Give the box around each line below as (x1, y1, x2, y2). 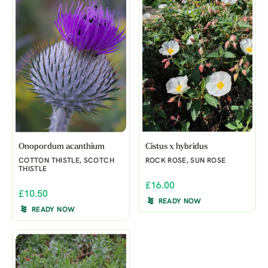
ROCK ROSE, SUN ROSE (145, 157, 226, 165)
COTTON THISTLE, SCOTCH (19, 157, 114, 165)
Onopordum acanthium (19, 142, 105, 151)
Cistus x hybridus (145, 142, 208, 151)
